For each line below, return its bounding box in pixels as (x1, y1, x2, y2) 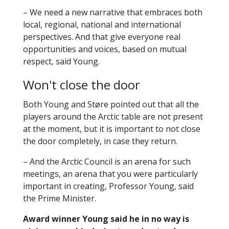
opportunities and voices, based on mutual (23, 43, 187, 55)
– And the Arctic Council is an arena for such (23, 156, 191, 168)
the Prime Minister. (23, 193, 96, 204)
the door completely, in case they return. (23, 135, 177, 147)
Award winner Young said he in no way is (23, 213, 189, 225)
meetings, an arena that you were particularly (23, 168, 198, 180)
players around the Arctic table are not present (23, 111, 203, 123)
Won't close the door (23, 76, 140, 94)
